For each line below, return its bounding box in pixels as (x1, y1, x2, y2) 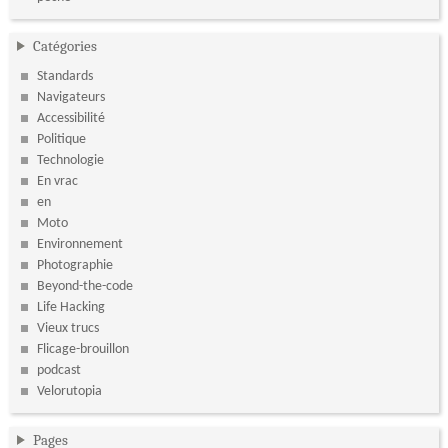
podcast (36, 362, 81, 378)
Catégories (32, 37, 97, 56)
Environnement (36, 236, 123, 252)
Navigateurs (36, 89, 105, 105)
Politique (36, 131, 86, 147)
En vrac (36, 173, 78, 189)
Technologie (36, 152, 104, 168)
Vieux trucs (36, 320, 99, 336)
